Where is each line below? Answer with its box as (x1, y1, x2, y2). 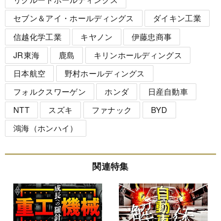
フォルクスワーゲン (13, 86, 86, 98)
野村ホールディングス (64, 67, 145, 79)
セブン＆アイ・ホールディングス (13, 12, 134, 24)
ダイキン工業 (153, 12, 202, 24)
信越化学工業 (13, 31, 62, 42)
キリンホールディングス (93, 49, 183, 61)
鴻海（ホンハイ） (13, 122, 78, 134)
